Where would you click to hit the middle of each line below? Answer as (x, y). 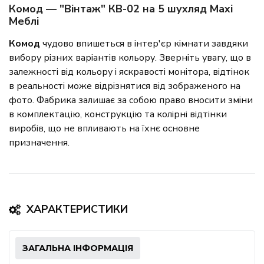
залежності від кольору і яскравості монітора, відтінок (129, 72)
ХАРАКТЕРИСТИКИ (77, 209)
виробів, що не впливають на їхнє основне (104, 129)
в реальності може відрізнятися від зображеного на (125, 86)
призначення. (39, 143)
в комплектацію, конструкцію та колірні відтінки (118, 115)
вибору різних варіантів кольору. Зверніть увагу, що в (130, 58)
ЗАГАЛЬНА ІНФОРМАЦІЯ (78, 248)
